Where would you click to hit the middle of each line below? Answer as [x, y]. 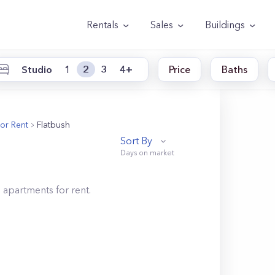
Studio [37, 69]
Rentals [103, 25]
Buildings [225, 25]
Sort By [137, 141]
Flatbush [53, 125]
